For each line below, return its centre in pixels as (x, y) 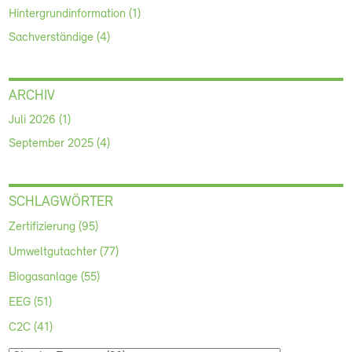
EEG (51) (31, 302)
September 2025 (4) (60, 144)
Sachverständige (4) (60, 38)
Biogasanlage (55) (55, 277)
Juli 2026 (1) (40, 120)
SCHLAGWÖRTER (61, 202)
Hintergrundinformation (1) (75, 14)
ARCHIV (32, 96)
